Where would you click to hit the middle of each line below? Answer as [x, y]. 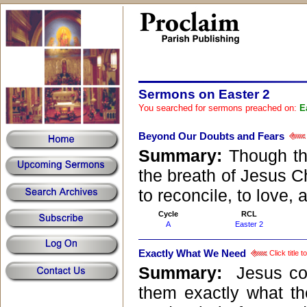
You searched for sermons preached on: [219, 108]
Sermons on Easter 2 [204, 94]
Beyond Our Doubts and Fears [211, 137]
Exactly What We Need [192, 254]
